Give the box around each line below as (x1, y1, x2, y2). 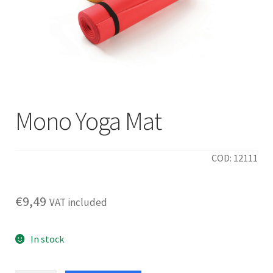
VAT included (49, 196, 107, 210)
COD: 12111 (211, 152, 258, 165)
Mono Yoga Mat (15, 105, 161, 137)
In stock (30, 233, 64, 246)
